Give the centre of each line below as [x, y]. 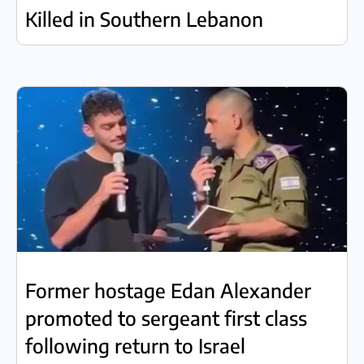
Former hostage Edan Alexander [168, 290]
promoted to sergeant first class [166, 318]
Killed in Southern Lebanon [144, 19]
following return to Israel [135, 345]
